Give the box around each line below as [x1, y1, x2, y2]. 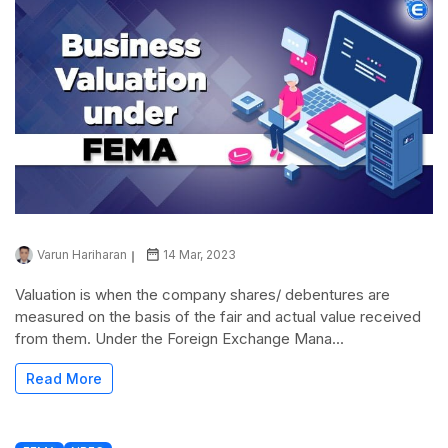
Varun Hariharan [37, 246, 127, 262]
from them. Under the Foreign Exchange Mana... [15, 328, 344, 348]
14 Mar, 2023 [163, 246, 236, 262]
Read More [26, 369, 102, 387]
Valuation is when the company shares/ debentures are [15, 284, 390, 304]
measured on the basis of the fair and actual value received [15, 306, 421, 326]
